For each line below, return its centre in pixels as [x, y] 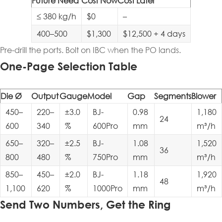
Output [45, 96]
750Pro [105, 157]
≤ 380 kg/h [56, 16]
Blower [204, 96]
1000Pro [108, 188]
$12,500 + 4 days [154, 33]
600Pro [105, 126]
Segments [173, 96]
